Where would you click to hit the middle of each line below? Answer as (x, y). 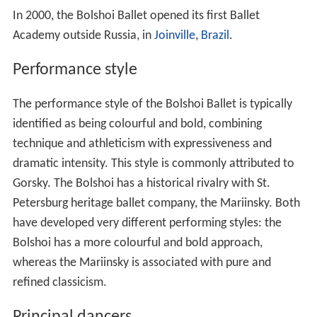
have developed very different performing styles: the (147, 228)
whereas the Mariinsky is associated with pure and (142, 267)
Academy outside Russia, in (83, 40)
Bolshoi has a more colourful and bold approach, (137, 248)
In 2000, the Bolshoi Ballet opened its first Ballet (136, 21)
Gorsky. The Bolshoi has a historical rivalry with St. (141, 188)
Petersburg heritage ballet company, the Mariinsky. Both (156, 208)
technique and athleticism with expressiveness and (142, 149)
